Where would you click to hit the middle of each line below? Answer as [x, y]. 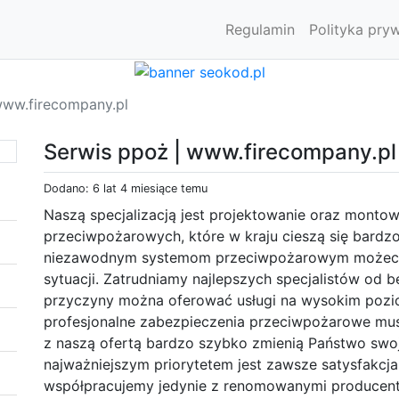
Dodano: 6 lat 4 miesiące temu [126, 188]
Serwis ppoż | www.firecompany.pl [220, 151]
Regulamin [260, 29]
